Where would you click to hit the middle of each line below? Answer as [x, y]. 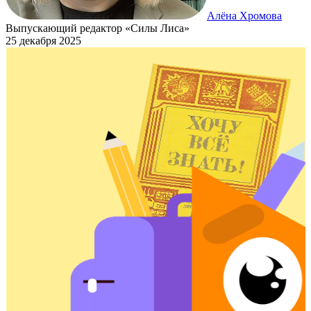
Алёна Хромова [244, 15]
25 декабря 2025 [43, 40]
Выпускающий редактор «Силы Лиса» [98, 28]
